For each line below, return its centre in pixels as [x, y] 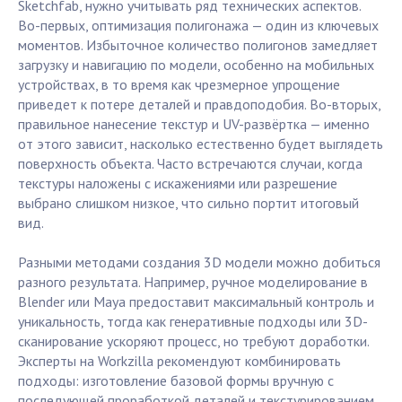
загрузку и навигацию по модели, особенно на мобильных [196, 65]
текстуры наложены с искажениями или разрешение [178, 184]
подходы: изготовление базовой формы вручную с [176, 381]
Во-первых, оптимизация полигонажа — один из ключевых [198, 26]
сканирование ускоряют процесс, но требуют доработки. [193, 341]
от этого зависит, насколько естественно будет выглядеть [201, 144]
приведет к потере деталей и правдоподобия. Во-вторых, [199, 105]
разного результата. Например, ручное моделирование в [193, 282]
